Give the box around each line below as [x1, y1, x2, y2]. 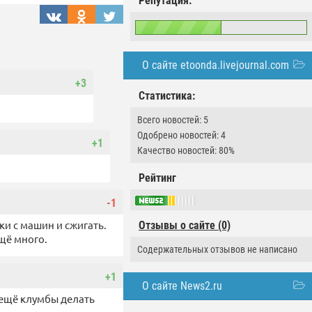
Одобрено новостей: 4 [137, 130, 226, 141]
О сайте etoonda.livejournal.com [142, 58, 289, 72]
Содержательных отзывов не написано [137, 244, 297, 256]
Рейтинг [139, 171, 176, 185]
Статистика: [139, 89, 195, 102]
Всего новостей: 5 [137, 114, 208, 125]
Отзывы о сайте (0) [139, 219, 231, 233]
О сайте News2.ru [142, 279, 222, 293]
